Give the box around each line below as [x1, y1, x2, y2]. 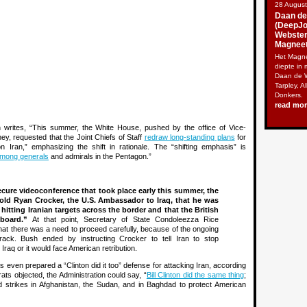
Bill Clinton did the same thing [146, 271, 245, 279]
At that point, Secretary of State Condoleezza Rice [27, 215, 219, 223]
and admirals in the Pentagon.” [49, 152, 151, 160]
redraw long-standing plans [144, 133, 235, 141]
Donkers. [275, 91, 303, 99]
